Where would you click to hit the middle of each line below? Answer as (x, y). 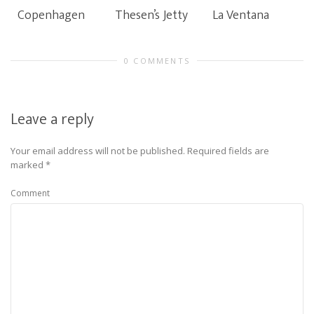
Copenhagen (51, 15)
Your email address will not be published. (98, 151)
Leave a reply (52, 120)
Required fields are (228, 151)
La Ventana (241, 15)
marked (28, 165)
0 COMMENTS (157, 61)
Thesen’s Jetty (151, 15)
